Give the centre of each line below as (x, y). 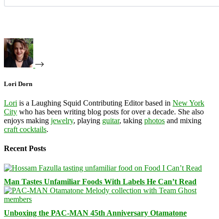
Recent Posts (25, 149)
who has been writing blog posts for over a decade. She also (110, 112)
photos (154, 121)
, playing (88, 121)
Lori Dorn (18, 84)
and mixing (183, 121)
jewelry (62, 121)
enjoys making (27, 121)
